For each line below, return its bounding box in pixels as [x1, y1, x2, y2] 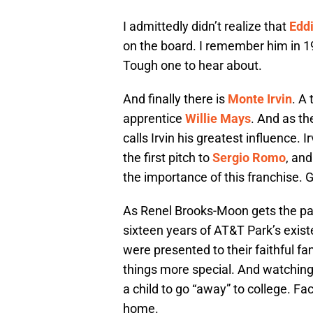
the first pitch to [123, 150, 212, 166]
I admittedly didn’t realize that [123, 19, 289, 34]
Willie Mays [185, 111, 251, 126]
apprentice [123, 111, 185, 126]
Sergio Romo [212, 150, 286, 166]
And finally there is [123, 92, 228, 107]
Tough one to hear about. [123, 58, 262, 73]
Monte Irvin [228, 92, 292, 107]
